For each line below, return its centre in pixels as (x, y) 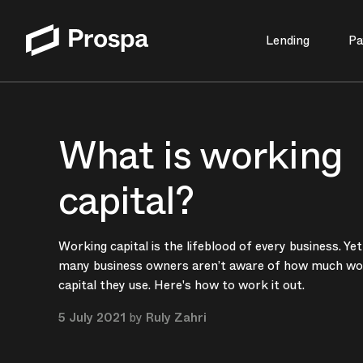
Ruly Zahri (176, 318)
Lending (287, 41)
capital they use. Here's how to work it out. (181, 285)
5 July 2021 (92, 318)
